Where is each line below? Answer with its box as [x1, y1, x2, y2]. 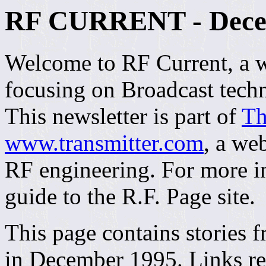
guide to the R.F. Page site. [5, 183, 255, 210]
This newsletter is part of [5, 103, 242, 129]
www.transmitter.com [5, 130, 204, 156]
